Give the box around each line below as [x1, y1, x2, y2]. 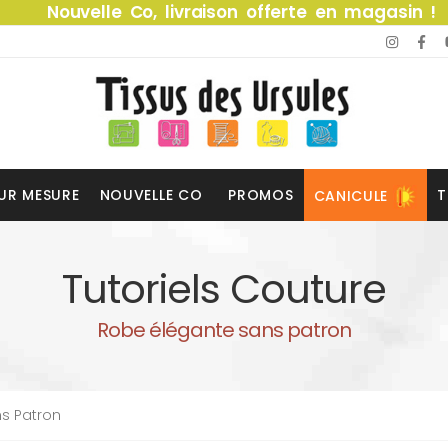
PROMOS [228, 184, 294, 205]
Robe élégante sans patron [97, 316, 351, 344]
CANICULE [313, 185, 389, 206]
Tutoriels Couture [62, 261, 386, 317]
